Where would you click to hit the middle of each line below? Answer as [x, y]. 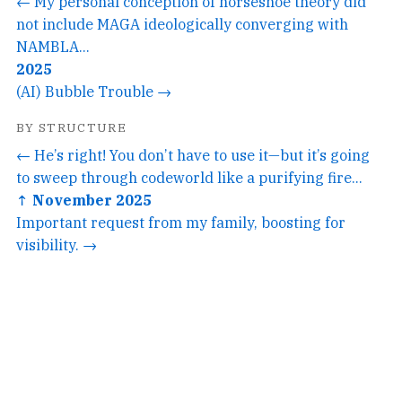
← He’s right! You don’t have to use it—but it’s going [193, 154]
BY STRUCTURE [72, 127]
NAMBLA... [53, 46]
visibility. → [57, 244]
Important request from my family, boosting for [181, 222]
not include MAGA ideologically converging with [182, 23]
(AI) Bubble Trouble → [94, 91]
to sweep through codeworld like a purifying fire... [189, 177]
